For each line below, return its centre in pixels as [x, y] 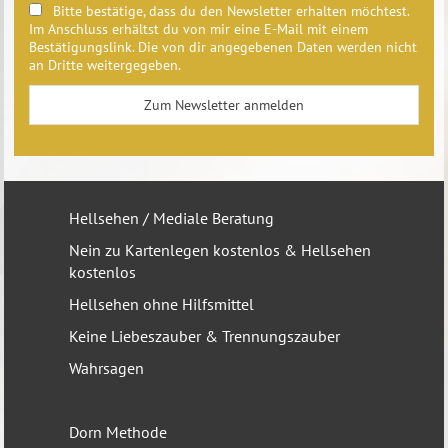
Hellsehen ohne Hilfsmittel [162, 303]
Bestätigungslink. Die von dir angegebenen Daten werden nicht [223, 46]
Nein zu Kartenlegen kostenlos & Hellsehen [220, 249]
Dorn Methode [118, 431]
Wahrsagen [107, 367]
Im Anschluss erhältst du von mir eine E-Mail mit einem [199, 28]
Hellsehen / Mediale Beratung [172, 217]
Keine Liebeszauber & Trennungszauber [205, 335]
